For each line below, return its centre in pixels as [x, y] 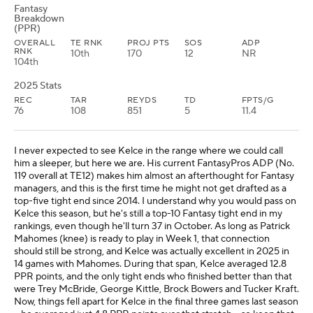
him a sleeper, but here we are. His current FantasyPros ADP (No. [154, 163]
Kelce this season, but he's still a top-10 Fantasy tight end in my [148, 214]
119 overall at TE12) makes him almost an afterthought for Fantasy [154, 176]
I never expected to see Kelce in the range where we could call [148, 151]
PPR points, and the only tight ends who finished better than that [153, 277]
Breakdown [39, 19]
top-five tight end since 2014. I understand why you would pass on [155, 201]
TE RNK [87, 43]
